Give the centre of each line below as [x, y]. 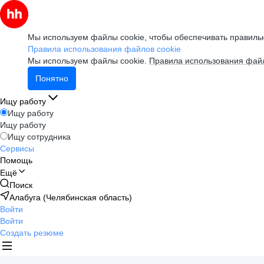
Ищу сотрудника [39, 137]
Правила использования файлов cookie [104, 49]
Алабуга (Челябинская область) [71, 197]
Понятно [52, 78]
